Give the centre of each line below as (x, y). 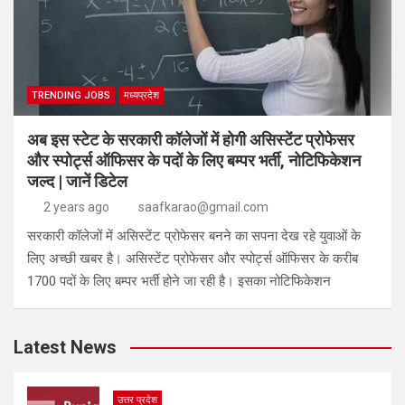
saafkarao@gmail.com (203, 207)
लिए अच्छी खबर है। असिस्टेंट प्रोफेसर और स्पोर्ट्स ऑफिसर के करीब (193, 259)
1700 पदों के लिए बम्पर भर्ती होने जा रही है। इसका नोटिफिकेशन (179, 281)
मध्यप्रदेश (141, 95)
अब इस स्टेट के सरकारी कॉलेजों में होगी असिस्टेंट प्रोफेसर (191, 140)
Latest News (65, 347)
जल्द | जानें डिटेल (77, 181)
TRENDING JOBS (71, 95)
